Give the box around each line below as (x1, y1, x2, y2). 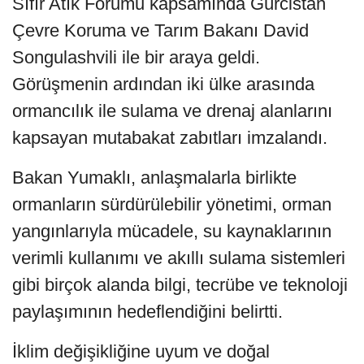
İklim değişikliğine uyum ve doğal (12, 341, 270, 362)
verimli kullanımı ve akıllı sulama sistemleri (12, 248, 345, 269)
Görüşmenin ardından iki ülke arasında (12, 74, 314, 95)
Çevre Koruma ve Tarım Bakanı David (12, 20, 309, 41)
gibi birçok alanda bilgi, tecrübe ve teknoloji (12, 275, 348, 296)
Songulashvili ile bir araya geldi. (12, 47, 260, 68)
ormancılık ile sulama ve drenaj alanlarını (12, 101, 332, 122)
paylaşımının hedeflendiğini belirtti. (12, 301, 283, 323)
